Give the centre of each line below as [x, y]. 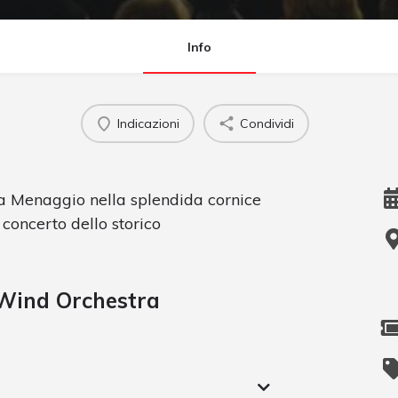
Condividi [267, 123]
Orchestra [105, 301]
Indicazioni [148, 123]
